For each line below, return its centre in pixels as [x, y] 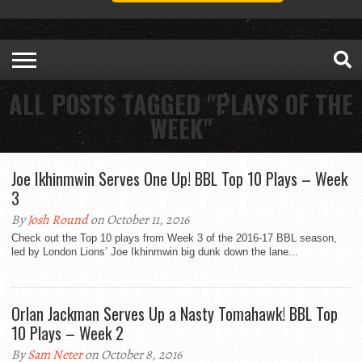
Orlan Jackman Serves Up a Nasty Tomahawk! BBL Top [175, 314]
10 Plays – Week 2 [67, 333]
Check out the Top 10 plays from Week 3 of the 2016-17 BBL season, [174, 238]
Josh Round [58, 220]
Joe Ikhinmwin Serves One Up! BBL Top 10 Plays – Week [179, 179]
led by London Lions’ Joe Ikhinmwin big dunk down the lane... [155, 252]
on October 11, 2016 [139, 220]
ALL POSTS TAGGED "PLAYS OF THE [181, 104]
